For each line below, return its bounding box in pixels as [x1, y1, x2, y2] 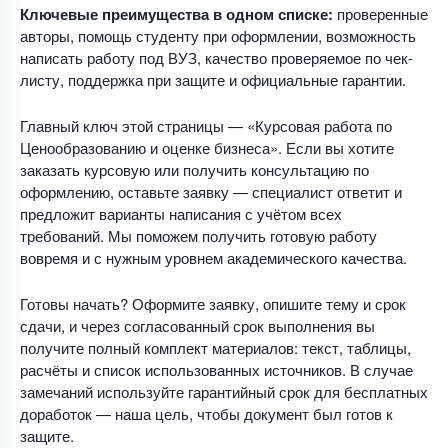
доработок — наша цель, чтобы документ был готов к [20, 402, 393, 424]
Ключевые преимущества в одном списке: [20, 2, 333, 25]
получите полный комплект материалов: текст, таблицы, [20, 336, 411, 358]
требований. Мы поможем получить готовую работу [20, 224, 377, 246]
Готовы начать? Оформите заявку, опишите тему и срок [20, 292, 406, 314]
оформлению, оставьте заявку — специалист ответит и [20, 180, 402, 202]
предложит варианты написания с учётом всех [20, 202, 342, 224]
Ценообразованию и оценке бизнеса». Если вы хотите [20, 136, 394, 158]
